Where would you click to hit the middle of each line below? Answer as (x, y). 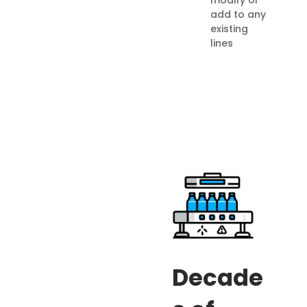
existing (229, 28)
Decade (217, 277)
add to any (238, 14)
